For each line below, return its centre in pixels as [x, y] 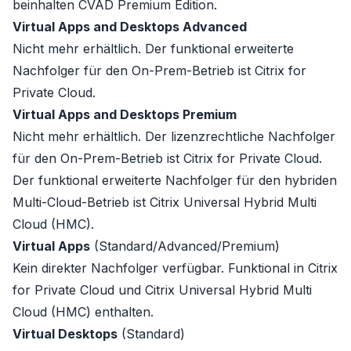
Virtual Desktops [65, 334]
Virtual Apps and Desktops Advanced [130, 27]
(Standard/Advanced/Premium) [185, 246]
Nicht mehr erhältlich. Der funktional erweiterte [153, 49]
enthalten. [122, 312]
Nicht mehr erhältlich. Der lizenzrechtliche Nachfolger [174, 136]
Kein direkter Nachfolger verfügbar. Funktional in [160, 268]
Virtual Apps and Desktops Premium [125, 114]
